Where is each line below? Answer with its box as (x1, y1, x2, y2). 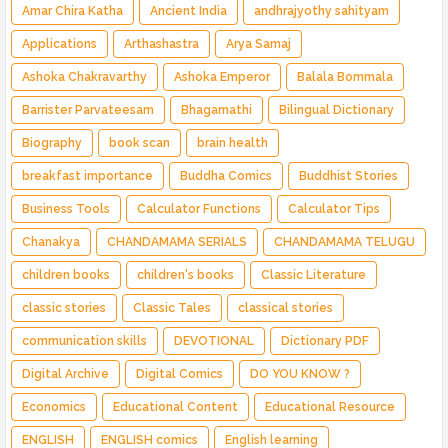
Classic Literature (261, 268, 366, 283)
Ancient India (150, 4, 227, 19)
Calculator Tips (288, 202, 380, 217)
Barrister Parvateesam (22, 103, 154, 118)
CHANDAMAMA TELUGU (274, 235, 415, 250)
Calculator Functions (137, 202, 261, 217)
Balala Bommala (297, 70, 393, 85)
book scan (109, 136, 170, 151)
